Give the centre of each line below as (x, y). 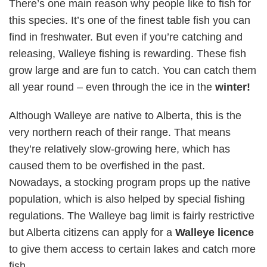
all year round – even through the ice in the (112, 87)
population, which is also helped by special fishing (127, 199)
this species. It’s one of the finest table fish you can (130, 20)
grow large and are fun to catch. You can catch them (133, 70)
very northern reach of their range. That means (120, 132)
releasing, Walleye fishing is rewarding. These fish (128, 54)
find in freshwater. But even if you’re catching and (126, 37)
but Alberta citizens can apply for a (92, 232)
